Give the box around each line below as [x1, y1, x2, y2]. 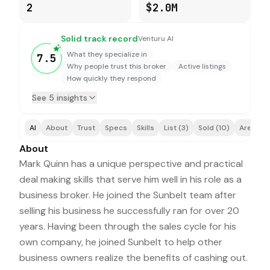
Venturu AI [138, 34, 174, 43]
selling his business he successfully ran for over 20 [19, 204, 239, 217]
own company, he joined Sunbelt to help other [19, 236, 222, 248]
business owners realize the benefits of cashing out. [19, 251, 248, 264]
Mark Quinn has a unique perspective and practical [19, 157, 243, 170]
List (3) [164, 123, 189, 133]
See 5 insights [32, 92, 87, 103]
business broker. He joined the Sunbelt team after [19, 189, 236, 201]
